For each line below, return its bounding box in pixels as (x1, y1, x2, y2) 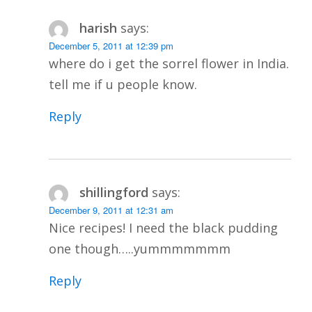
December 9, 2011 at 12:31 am (49, 203, 173, 217)
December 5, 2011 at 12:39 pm (49, 38, 173, 52)
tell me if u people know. (49, 75, 197, 93)
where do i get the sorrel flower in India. (49, 54, 289, 72)
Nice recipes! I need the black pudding (49, 219, 278, 236)
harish (79, 19, 117, 36)
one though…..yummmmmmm (49, 240, 231, 257)
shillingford (79, 183, 148, 201)
